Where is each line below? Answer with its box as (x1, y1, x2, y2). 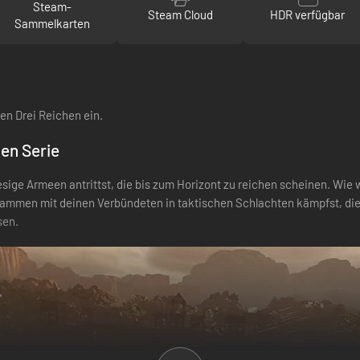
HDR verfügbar (270, 7, 346, 22)
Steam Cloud (147, 7, 213, 22)
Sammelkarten (14, 15, 91, 31)
